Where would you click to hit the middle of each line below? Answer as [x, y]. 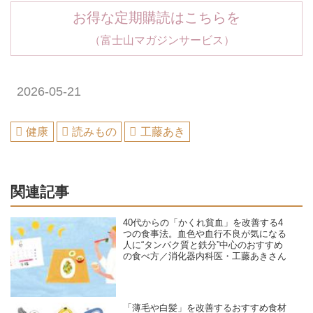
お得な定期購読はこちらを [156, 18]
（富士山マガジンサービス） [156, 40]
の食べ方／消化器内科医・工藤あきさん [205, 257]
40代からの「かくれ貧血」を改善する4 [203, 223]
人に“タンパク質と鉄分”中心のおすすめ [203, 246]
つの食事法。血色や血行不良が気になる [205, 234]
